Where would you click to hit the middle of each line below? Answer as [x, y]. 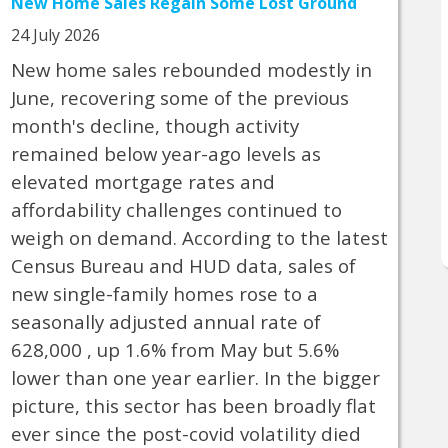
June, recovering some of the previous [179, 97]
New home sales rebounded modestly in [191, 69]
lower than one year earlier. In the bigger [195, 377]
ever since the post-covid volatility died [185, 433]
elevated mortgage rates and [142, 181]
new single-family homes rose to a [164, 293]
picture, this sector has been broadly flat [193, 405]
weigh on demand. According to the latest [199, 237]
